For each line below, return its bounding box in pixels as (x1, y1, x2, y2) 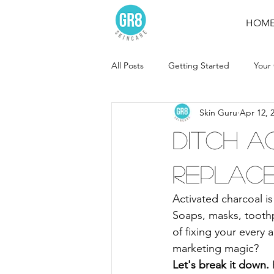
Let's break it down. (172, 258, 269, 272)
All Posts (111, 59, 144, 71)
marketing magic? (172, 242, 259, 255)
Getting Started (168, 59, 229, 71)
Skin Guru (199, 106, 237, 118)
